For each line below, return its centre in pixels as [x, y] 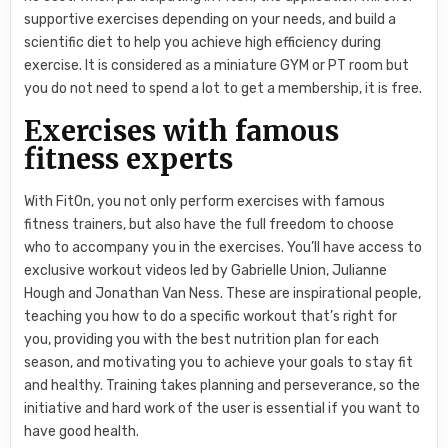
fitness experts [129, 159]
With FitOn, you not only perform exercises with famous [205, 201]
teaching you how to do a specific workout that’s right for [211, 316]
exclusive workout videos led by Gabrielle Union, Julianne [206, 270]
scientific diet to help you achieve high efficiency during [203, 43]
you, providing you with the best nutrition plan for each [202, 339]
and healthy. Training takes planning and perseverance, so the [222, 385]
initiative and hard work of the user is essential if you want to [222, 408]
